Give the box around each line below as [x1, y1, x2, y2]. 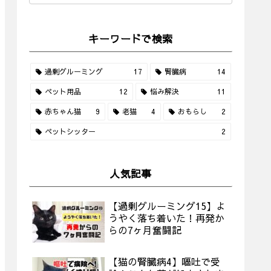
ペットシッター [44, 126, 96, 136]
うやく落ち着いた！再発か [108, 211, 224, 225]
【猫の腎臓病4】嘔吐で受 [108, 254, 220, 268]
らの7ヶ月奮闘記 [108, 223, 181, 237]
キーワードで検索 [88, 31, 173, 46]
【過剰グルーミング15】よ [108, 199, 226, 213]
